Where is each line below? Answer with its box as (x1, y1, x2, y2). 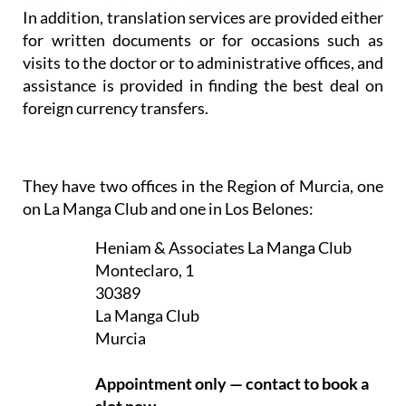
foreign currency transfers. (23, 221, 208, 242)
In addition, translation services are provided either (23, 130, 383, 151)
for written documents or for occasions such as (23, 153, 383, 174)
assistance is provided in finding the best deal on (23, 198, 383, 219)
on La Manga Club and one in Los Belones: (23, 322, 314, 343)
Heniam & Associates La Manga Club (95, 361, 352, 382)
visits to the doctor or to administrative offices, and (23, 176, 383, 197)
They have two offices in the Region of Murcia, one (23, 299, 383, 320)
